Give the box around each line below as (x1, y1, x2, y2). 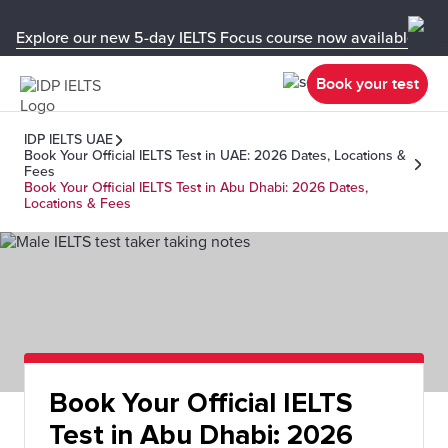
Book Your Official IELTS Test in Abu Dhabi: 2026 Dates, (24, 179, 368, 196)
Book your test (316, 73, 419, 94)
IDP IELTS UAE (24, 131, 113, 148)
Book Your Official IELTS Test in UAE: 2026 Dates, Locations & (24, 147, 406, 164)
